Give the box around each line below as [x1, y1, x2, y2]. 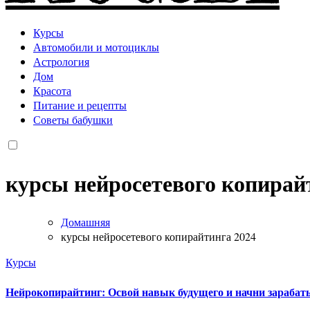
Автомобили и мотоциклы [33, 39, 159, 54]
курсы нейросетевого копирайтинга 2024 [61, 228, 256, 244]
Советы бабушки [33, 111, 113, 127]
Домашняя [61, 214, 110, 229]
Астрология [33, 53, 89, 69]
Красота [33, 82, 71, 98]
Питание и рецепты [33, 97, 127, 112]
